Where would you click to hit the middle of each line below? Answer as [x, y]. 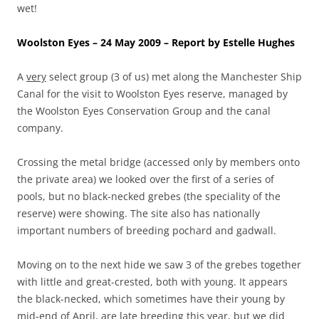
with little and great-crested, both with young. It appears [152, 281]
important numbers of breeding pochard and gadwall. [147, 230]
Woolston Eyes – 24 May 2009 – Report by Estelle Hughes [156, 42]
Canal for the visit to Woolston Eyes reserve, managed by [152, 93]
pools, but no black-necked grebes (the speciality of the [149, 196]
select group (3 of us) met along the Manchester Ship [174, 76]
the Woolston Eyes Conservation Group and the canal [144, 110]
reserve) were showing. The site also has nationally [138, 213]
